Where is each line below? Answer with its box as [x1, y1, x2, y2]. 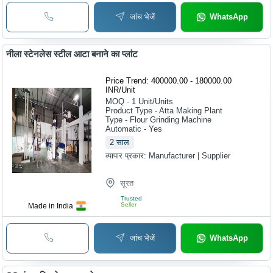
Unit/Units [138, 97, 174, 107]
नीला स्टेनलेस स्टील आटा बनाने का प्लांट [6, 49, 138, 60]
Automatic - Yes [105, 124, 163, 134]
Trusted [121, 195, 143, 202]
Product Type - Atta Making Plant [105, 106, 223, 116]
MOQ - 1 [105, 97, 136, 107]
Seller [121, 201, 137, 208]
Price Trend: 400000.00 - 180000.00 [105, 76, 232, 86]
